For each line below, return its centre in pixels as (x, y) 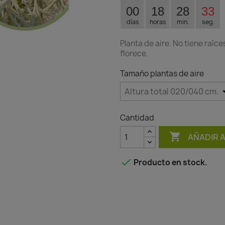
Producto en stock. (170, 163)
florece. (135, 54)
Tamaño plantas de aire (162, 74)
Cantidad (137, 118)
